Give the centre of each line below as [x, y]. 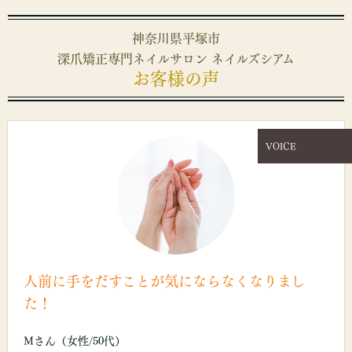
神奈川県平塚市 [176, 39]
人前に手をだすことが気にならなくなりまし [164, 282]
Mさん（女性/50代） [75, 341]
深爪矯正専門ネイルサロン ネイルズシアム [176, 59]
